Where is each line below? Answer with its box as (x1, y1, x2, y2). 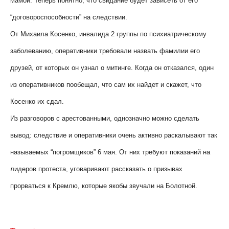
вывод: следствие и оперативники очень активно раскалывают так (10, 131, 217, 140)
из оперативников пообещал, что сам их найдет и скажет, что (10, 81, 201, 89)
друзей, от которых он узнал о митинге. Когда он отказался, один (10, 64, 214, 72)
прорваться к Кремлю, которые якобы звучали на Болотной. (10, 182, 197, 190)
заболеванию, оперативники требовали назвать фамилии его (10, 47, 200, 55)
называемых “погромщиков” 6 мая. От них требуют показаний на (10, 148, 210, 156)
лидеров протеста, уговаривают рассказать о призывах (10, 165, 182, 173)
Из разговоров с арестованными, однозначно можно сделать (10, 114, 199, 123)
